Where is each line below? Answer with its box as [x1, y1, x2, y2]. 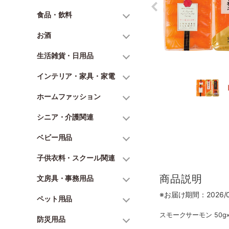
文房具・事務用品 [37, 174, 94, 182]
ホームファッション [37, 92, 101, 101]
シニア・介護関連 [37, 112, 94, 121]
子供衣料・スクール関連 [37, 153, 115, 162]
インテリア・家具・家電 [37, 72, 115, 80]
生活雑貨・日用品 [37, 51, 94, 60]
